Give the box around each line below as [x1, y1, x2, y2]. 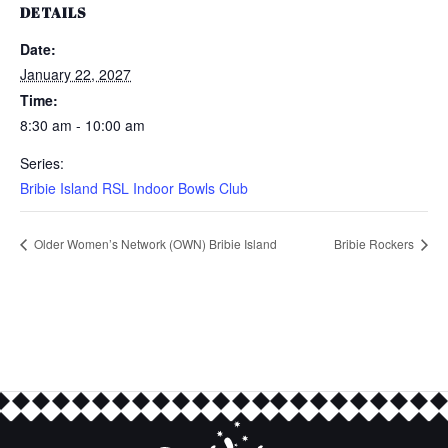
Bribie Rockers [334, 235, 417, 253]
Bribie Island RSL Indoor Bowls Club [20, 178, 248, 198]
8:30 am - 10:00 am [20, 115, 145, 135]
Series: [20, 153, 64, 173]
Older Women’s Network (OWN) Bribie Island [31, 235, 277, 253]
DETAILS [20, 3, 87, 22]
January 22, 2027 [20, 64, 131, 84]
